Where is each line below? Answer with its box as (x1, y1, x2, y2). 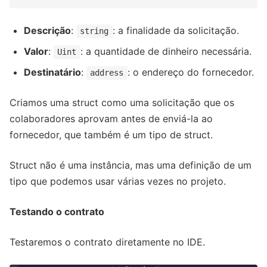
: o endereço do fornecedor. (127, 66, 254, 79)
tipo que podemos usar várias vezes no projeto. (10, 175, 226, 188)
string (80, 26, 109, 36)
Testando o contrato (10, 206, 104, 218)
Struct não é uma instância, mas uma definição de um (10, 159, 252, 172)
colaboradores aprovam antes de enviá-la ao (10, 113, 213, 125)
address (90, 68, 124, 78)
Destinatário (24, 66, 81, 79)
